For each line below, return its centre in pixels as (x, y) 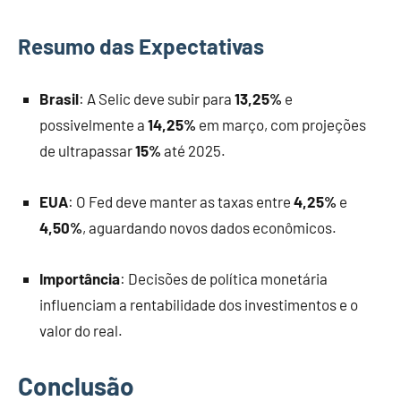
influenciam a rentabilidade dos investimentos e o (199, 305)
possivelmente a (94, 125)
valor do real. (81, 331)
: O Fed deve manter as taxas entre (181, 202)
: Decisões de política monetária (224, 279)
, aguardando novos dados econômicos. (209, 228)
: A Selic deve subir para (157, 99)
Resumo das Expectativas (141, 47)
